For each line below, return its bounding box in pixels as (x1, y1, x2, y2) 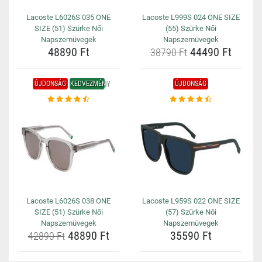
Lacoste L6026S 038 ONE (26, 196, 111, 205)
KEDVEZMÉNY (70, 80, 109, 88)
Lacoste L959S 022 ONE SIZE (142, 196, 240, 205)
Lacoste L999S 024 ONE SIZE (142, 13, 240, 22)
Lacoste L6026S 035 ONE (26, 13, 111, 22)
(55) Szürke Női (165, 24, 216, 33)
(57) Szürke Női (165, 208, 216, 216)
